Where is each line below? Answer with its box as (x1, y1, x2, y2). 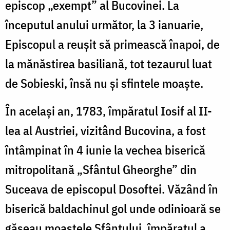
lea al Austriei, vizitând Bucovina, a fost (5, 122, 206, 139)
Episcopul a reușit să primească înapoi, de (5, 35, 220, 52)
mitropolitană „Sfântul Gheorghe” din (5, 161, 197, 178)
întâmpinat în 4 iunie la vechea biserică (5, 141, 205, 158)
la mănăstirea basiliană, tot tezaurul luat (5, 55, 212, 72)
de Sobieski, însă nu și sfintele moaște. (5, 74, 203, 91)
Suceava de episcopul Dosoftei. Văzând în (5, 180, 218, 197)
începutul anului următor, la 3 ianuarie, (5, 16, 203, 33)
